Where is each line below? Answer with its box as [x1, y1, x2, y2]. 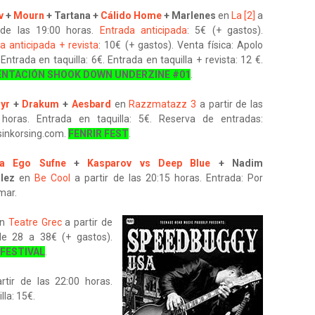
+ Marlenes [162, 10, 218, 21]
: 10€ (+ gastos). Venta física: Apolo [98, 39, 264, 51]
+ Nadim [210, 157, 264, 169]
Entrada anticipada [99, 25, 188, 36]
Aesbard [71, 98, 111, 110]
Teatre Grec [8, 217, 62, 228]
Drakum [22, 98, 60, 110]
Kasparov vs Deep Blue [87, 157, 211, 169]
